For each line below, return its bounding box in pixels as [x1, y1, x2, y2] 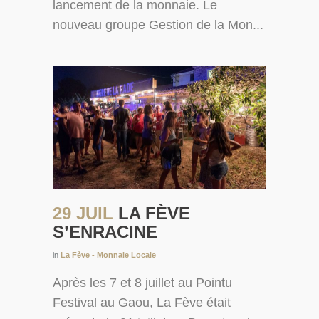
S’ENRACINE [53, 222, 157, 242]
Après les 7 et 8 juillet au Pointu [53, 276, 232, 291]
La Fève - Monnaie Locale [61, 251, 156, 260]
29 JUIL [53, 204, 118, 224]
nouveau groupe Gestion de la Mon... [53, 17, 263, 32]
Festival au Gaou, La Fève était [53, 296, 231, 310]
